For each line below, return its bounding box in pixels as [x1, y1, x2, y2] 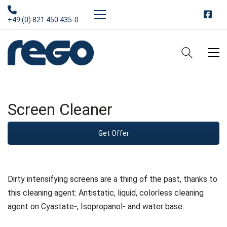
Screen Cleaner [8, 100, 112, 119]
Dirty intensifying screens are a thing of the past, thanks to [8, 174, 217, 184]
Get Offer [98, 129, 129, 138]
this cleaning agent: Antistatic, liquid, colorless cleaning [8, 188, 204, 198]
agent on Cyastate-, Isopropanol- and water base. [8, 202, 184, 212]
